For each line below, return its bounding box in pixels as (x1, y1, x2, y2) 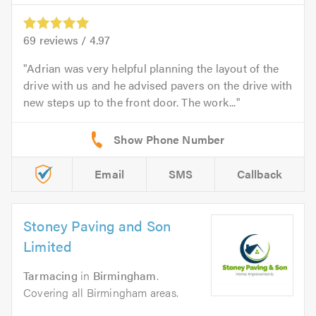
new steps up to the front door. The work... (23, 93, 236, 110)
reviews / (36, 31, 90, 48)
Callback (236, 165, 283, 182)
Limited (23, 235, 73, 256)
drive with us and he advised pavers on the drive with (23, 76, 293, 93)
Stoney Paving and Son (23, 214, 171, 236)
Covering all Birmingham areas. (23, 284, 178, 300)
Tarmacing (23, 267, 78, 284)
